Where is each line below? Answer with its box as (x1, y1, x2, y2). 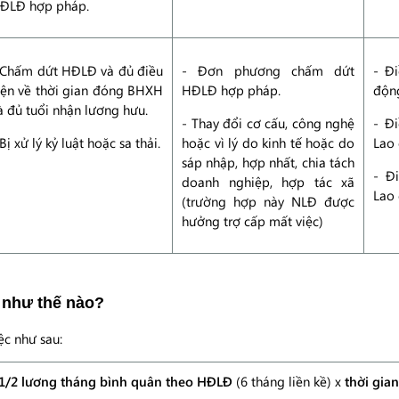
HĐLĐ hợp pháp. (182, 81, 281, 99)
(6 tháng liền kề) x (232, 372, 345, 390)
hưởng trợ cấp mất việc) (182, 212, 323, 230)
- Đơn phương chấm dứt (182, 61, 354, 79)
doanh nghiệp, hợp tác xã (182, 173, 354, 191)
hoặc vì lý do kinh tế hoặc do (182, 134, 354, 151)
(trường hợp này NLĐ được (182, 192, 354, 210)
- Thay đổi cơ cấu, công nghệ (182, 114, 354, 132)
